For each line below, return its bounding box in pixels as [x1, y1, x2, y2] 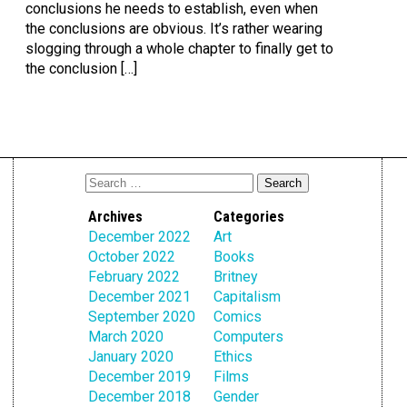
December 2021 [88, 288, 192, 305]
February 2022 [88, 268, 181, 285]
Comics [213, 308, 263, 325]
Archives [88, 208, 144, 225]
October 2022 [88, 248, 176, 265]
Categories [213, 208, 285, 225]
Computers [213, 328, 284, 345]
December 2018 [88, 388, 192, 405]
